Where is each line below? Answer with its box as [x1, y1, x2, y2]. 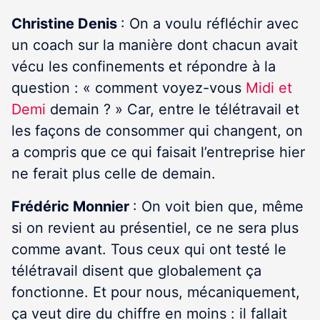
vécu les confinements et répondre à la [11, 58, 276, 75]
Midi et [246, 79, 292, 96]
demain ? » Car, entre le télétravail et [46, 101, 299, 118]
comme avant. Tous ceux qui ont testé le [11, 241, 286, 258]
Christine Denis [11, 15, 121, 32]
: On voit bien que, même [133, 198, 304, 215]
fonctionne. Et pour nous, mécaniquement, [11, 284, 300, 301]
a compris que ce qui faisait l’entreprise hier [11, 144, 305, 161]
